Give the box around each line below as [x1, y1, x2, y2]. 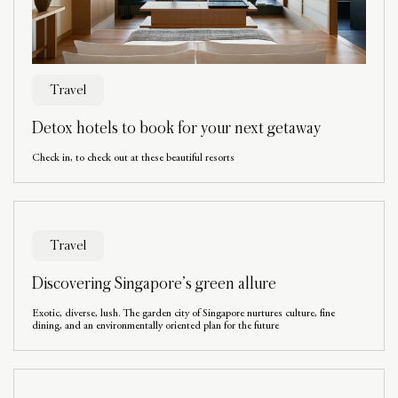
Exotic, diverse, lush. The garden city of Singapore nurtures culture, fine [32, 308, 335, 320]
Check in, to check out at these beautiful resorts [32, 153, 235, 164]
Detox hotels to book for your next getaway [32, 119, 321, 138]
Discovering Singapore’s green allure [32, 275, 276, 293]
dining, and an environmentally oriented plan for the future [32, 321, 279, 332]
